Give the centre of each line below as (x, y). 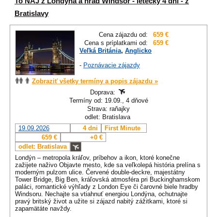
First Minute (123, 128)
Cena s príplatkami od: (116, 43)
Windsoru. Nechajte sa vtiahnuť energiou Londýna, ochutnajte (101, 194)
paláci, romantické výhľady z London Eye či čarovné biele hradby (107, 187)
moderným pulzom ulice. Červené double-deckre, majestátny (100, 172)
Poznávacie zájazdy (112, 65)
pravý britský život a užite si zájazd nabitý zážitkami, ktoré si (101, 201)
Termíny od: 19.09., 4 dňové (108, 101)
